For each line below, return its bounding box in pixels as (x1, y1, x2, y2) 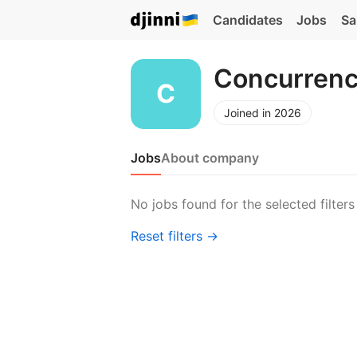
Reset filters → (131, 228, 218, 244)
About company (161, 150, 259, 166)
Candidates (212, 12, 283, 28)
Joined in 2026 (224, 105, 301, 120)
